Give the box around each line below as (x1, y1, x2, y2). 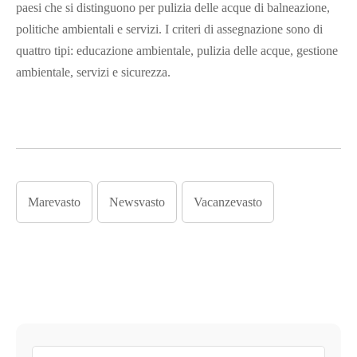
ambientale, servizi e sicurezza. (16, 65, 171, 79)
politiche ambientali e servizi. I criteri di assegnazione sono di (16, 22, 323, 36)
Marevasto (28, 195, 80, 209)
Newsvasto (109, 195, 165, 209)
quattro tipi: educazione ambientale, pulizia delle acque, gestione (16, 44, 338, 57)
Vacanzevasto (194, 195, 262, 209)
